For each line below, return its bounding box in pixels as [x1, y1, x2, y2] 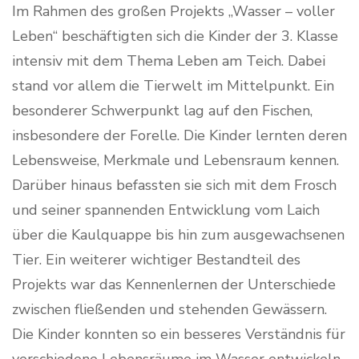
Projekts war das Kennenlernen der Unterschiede [12, 274, 336, 294]
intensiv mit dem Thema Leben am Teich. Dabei [12, 50, 325, 71]
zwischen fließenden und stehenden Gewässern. [12, 299, 327, 319]
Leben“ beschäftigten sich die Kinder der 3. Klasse [12, 26, 338, 46]
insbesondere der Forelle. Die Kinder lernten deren [12, 125, 347, 145]
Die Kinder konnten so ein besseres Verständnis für [12, 324, 345, 344]
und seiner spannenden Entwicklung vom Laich [12, 200, 320, 220]
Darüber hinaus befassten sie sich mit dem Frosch [12, 175, 337, 195]
